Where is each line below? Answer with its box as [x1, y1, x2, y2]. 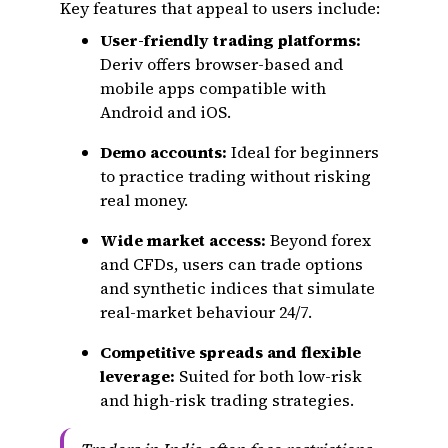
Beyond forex [266, 229, 371, 251]
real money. [100, 189, 188, 211]
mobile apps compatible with [100, 77, 326, 99]
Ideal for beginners [227, 141, 379, 163]
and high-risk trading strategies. [100, 389, 354, 411]
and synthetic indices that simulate [100, 277, 375, 299]
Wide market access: [100, 229, 266, 251]
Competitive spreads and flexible [100, 341, 361, 363]
